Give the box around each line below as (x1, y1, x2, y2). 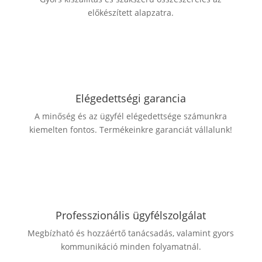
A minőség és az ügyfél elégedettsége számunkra (35, 110, 227, 122)
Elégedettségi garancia (75, 91, 187, 105)
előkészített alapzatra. (88, 6, 174, 18)
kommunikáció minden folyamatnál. (60, 240, 201, 252)
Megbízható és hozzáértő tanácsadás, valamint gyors (27, 227, 235, 239)
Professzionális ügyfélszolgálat (56, 208, 206, 222)
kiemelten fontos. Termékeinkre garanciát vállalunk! (29, 123, 233, 135)
